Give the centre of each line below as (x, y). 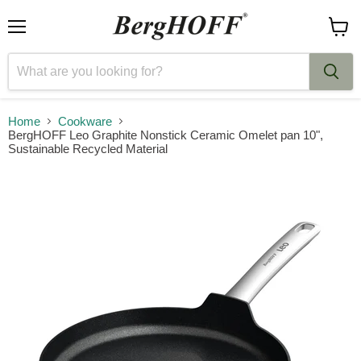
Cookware (85, 121)
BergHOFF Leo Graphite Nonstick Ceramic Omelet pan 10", (166, 135)
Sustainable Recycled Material (88, 149)
